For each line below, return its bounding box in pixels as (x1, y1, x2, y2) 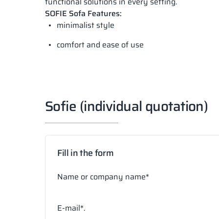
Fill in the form (57, 146, 114, 160)
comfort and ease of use (57, 39, 144, 51)
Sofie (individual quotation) (45, 95, 208, 117)
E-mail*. (57, 202, 86, 214)
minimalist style (57, 19, 114, 31)
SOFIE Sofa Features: (45, 7, 122, 20)
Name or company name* (57, 171, 149, 183)
